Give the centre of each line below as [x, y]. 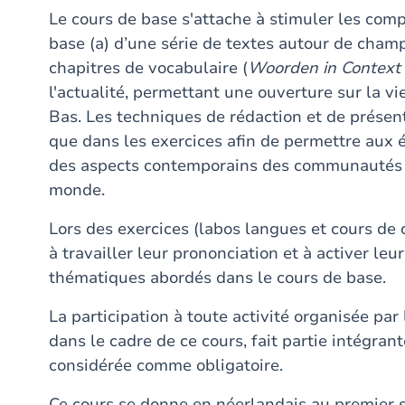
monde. [77, 190]
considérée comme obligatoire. [166, 365]
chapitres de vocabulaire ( [148, 68]
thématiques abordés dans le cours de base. [217, 278]
